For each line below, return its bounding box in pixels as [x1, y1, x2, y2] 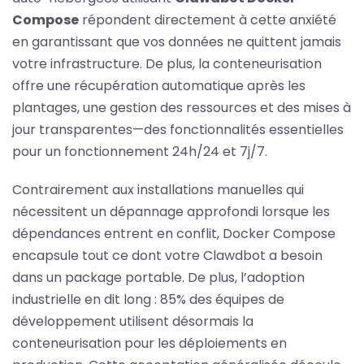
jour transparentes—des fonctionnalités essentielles [12, 119, 344, 139]
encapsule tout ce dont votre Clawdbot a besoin [12, 245, 323, 265]
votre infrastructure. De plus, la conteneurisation [12, 54, 322, 73]
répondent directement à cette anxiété [79, 10, 336, 29]
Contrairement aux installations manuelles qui [12, 180, 304, 199]
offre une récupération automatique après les [12, 76, 305, 95]
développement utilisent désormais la [12, 311, 253, 331]
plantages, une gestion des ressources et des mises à [12, 97, 351, 117]
